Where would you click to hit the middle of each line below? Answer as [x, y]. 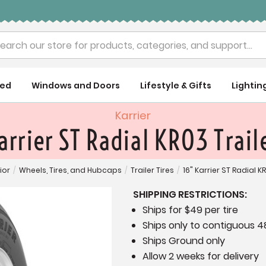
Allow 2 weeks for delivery [201, 256]
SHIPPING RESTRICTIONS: [190, 195]
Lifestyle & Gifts [175, 85]
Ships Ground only [184, 241]
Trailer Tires [152, 170]
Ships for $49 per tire [191, 210]
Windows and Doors [76, 85]
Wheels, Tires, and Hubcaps [70, 170]
